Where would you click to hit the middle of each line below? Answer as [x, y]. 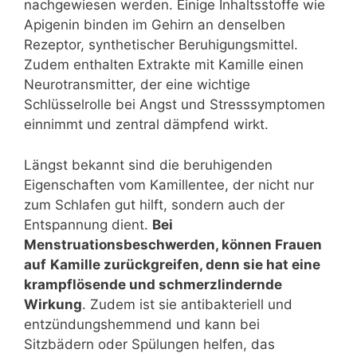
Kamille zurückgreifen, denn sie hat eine [185, 264]
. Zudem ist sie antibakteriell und [187, 304]
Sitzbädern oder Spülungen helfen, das [149, 344]
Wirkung [53, 304]
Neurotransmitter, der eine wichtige [137, 85]
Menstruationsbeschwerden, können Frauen [173, 244]
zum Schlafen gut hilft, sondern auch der [154, 204]
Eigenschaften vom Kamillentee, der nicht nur [169, 184]
